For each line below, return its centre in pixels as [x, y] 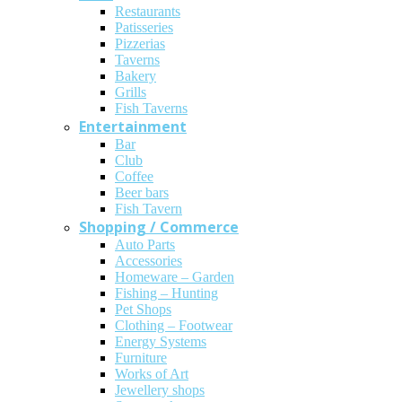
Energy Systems [161, 342]
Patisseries [144, 28]
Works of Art [152, 374]
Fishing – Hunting [166, 293]
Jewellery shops [160, 390]
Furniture [141, 358]
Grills [131, 92]
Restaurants [148, 12]
